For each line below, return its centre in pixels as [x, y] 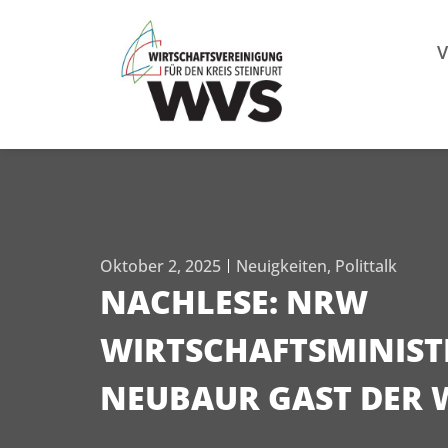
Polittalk [366, 266]
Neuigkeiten [281, 266]
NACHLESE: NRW [234, 302]
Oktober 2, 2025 [160, 266]
